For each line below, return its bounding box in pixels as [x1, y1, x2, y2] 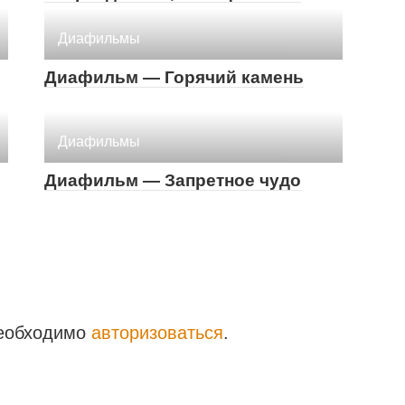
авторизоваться [91, 322, 223, 343]
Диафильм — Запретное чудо [44, 170, 301, 190]
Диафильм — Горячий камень [44, 67, 304, 87]
